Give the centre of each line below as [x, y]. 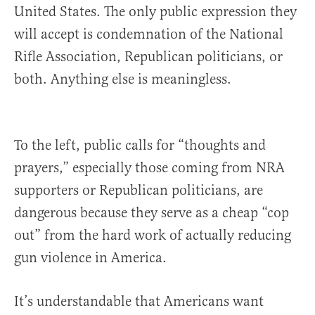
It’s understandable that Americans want [139, 302]
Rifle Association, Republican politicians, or [148, 57]
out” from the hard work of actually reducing [153, 236]
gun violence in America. [90, 258]
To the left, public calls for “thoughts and [140, 146]
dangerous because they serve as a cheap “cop [152, 213]
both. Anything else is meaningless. [123, 79]
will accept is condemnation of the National [149, 34]
